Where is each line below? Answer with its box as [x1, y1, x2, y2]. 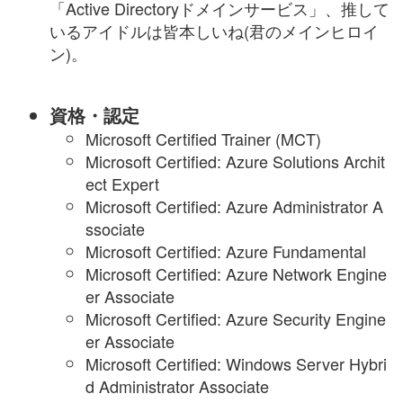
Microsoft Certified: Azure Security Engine [85, 307, 386, 331]
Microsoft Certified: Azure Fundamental [85, 239, 366, 264]
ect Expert [85, 172, 159, 196]
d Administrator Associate [85, 374, 269, 399]
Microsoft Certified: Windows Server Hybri [85, 352, 387, 376]
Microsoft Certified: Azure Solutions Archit [85, 149, 385, 174]
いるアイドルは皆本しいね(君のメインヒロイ [49, 18, 379, 42]
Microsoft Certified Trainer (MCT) [85, 127, 321, 151]
